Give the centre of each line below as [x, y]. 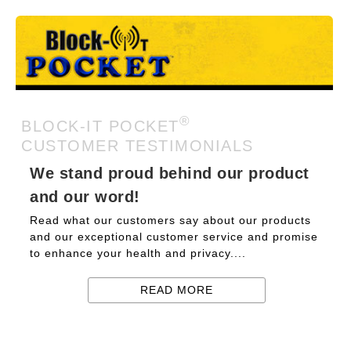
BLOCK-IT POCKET [100, 126]
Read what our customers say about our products [170, 220]
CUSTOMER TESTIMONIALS [138, 145]
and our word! [85, 196]
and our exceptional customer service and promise [174, 237]
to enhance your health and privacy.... [138, 253]
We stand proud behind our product [170, 173]
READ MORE [177, 290]
